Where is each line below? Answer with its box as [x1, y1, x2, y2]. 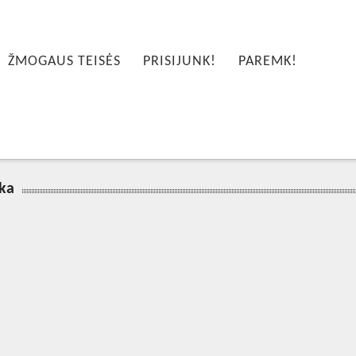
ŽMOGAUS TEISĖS [8, 54, 122, 69]
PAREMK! [238, 54, 298, 69]
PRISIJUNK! [143, 54, 217, 69]
